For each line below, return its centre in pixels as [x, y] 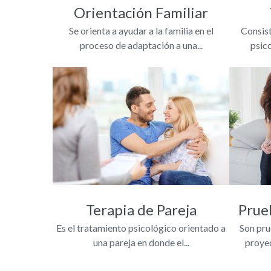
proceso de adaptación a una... [141, 45]
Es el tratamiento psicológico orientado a [141, 227]
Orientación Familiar [141, 12]
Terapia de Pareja [141, 209]
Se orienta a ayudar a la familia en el [141, 30]
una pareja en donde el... [141, 242]
